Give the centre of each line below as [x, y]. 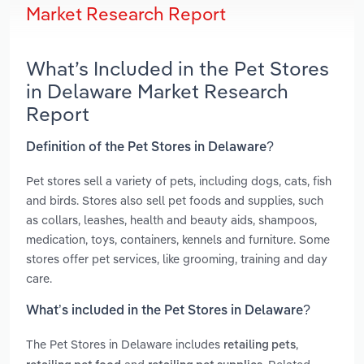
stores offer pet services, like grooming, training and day [177, 258]
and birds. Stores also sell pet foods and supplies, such [175, 200]
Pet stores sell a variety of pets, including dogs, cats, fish [179, 180]
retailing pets [260, 346]
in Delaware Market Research [157, 91]
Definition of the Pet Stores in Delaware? [150, 147]
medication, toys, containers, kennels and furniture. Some [178, 239]
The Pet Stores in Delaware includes [125, 344]
